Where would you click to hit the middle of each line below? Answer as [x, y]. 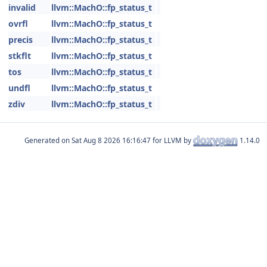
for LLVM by [172, 140]
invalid [22, 7]
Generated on [48, 140]
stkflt [20, 56]
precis [21, 40]
